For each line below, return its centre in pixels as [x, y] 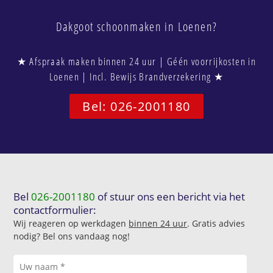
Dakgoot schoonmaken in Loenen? [136, 26]
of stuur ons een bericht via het [170, 197]
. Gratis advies [216, 224]
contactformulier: [55, 210]
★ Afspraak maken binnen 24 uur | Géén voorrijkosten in [136, 61]
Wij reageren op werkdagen [71, 224]
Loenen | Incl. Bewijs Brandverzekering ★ [136, 76]
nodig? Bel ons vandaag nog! [72, 236]
